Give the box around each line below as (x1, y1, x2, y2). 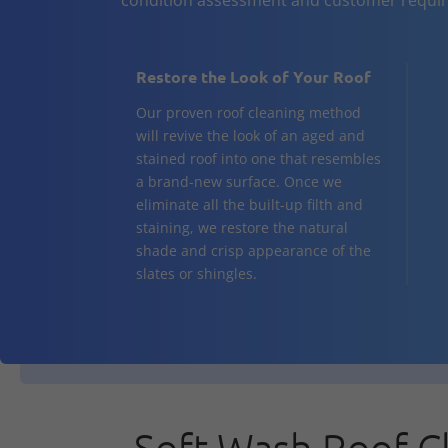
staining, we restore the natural (135, 218, 348, 238)
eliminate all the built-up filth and (135, 195, 363, 215)
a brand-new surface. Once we (135, 172, 342, 192)
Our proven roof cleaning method (135, 103, 361, 123)
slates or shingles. (135, 264, 257, 284)
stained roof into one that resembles (135, 149, 381, 169)
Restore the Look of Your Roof (135, 66, 371, 88)
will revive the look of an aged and (135, 126, 365, 146)
